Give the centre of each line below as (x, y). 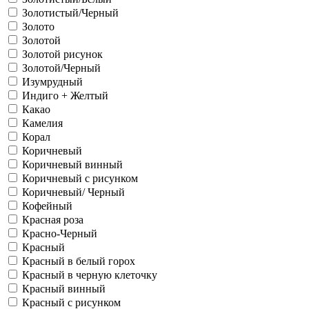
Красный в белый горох (79, 261)
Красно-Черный (60, 233)
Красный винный (64, 289)
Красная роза (53, 220)
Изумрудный (52, 82)
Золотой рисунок (62, 54)
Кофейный (47, 206)
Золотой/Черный (61, 68)
